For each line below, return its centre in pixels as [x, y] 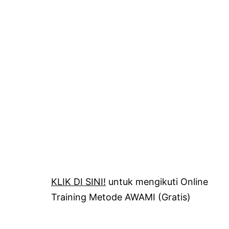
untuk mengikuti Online [157, 181]
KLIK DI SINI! [78, 181]
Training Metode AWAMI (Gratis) [121, 197]
